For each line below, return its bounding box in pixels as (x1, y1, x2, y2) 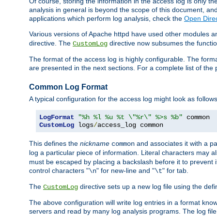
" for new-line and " (96, 167, 155, 175)
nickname (80, 139, 109, 148)
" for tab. (162, 167, 188, 175)
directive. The (29, 39, 73, 47)
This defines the (29, 139, 80, 148)
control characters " (29, 167, 89, 175)
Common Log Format (29, 83, 108, 92)
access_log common (97, 121, 163, 129)
